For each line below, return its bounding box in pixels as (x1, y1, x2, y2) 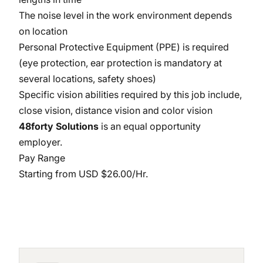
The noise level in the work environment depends (19, 9, 232, 21)
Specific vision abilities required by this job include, (19, 89, 242, 100)
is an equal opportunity (101, 120, 201, 132)
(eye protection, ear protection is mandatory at (19, 57, 222, 69)
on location (19, 25, 70, 37)
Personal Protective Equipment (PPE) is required (19, 41, 229, 53)
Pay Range (19, 152, 65, 164)
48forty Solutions (19, 120, 101, 132)
